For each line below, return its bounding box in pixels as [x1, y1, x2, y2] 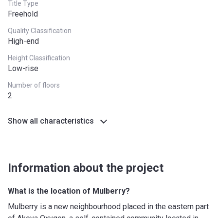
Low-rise [8, 64, 38, 73]
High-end [8, 36, 39, 46]
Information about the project [8, 161, 163, 175]
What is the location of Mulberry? [8, 186, 130, 196]
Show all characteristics [8, 116, 94, 126]
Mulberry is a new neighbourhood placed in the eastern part [8, 202, 209, 211]
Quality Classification [8, 27, 72, 35]
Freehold [8, 9, 38, 18]
